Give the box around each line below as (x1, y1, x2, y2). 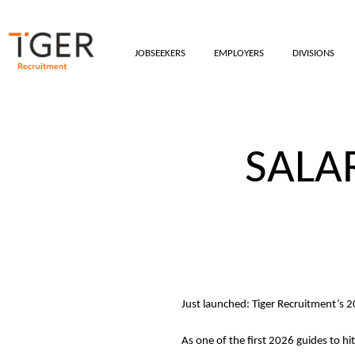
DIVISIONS (292, 48, 334, 59)
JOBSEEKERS (135, 48, 185, 59)
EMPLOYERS (214, 48, 264, 59)
